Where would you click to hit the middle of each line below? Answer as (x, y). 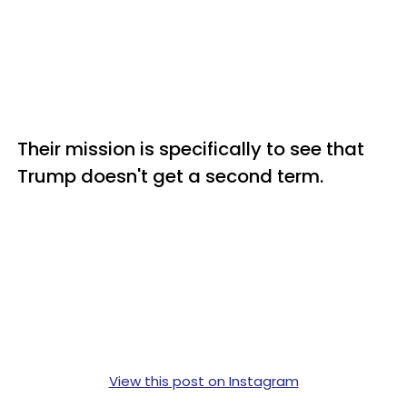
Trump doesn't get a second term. (170, 176)
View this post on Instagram (203, 381)
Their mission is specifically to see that (191, 149)
